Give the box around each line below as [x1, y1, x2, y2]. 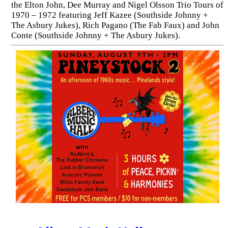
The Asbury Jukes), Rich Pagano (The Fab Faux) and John [11, 20, 219, 30]
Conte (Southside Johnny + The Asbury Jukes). [11, 30, 180, 40]
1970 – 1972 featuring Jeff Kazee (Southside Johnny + [11, 10, 208, 20]
